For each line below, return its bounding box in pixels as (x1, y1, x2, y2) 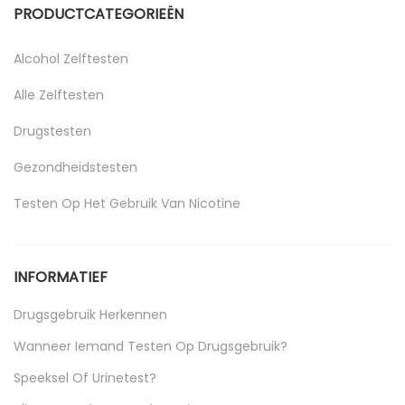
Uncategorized (14, 230, 106, 249)
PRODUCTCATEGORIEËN (14, 3, 184, 24)
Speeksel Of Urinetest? (14, 368, 156, 387)
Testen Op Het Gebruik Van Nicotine (14, 193, 240, 212)
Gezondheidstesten (14, 157, 137, 176)
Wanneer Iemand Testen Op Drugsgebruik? (14, 336, 287, 355)
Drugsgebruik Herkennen (14, 305, 167, 324)
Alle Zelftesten (14, 85, 104, 104)
